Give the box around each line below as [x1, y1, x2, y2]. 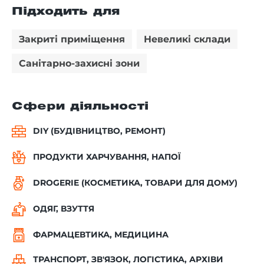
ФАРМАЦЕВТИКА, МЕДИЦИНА [33, 229, 169, 240]
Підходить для [12, 6, 120, 16]
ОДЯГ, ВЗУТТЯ [33, 203, 94, 214]
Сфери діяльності [12, 101, 148, 111]
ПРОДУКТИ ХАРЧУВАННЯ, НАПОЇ [33, 151, 181, 163]
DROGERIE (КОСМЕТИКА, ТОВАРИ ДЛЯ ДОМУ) [33, 177, 237, 189]
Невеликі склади [144, 33, 230, 45]
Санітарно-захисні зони [19, 57, 140, 69]
